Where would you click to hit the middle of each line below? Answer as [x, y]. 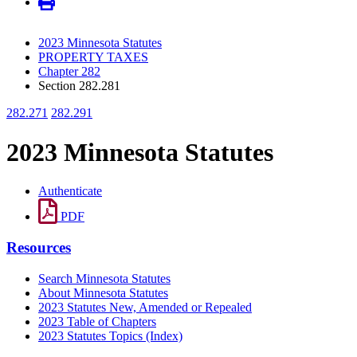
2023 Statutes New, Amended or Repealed [145, 307]
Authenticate [70, 191]
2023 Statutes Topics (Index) [110, 335]
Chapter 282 [69, 72]
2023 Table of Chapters [97, 321]
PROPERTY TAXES [93, 57]
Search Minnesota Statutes [104, 278]
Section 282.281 [79, 86]
